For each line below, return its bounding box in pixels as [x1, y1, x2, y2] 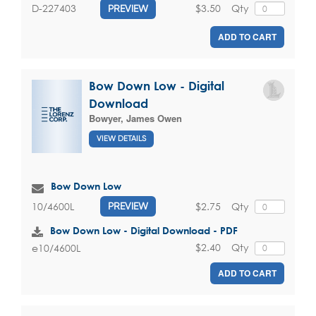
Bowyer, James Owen [89, 111, 182, 125]
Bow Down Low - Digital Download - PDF [50, 224, 238, 237]
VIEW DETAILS [97, 134, 146, 144]
